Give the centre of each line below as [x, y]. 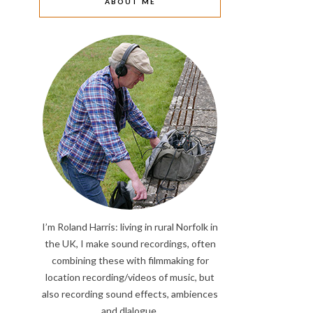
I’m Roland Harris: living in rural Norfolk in [130, 227]
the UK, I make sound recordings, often [130, 243]
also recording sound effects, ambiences [130, 294]
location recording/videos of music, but [130, 277]
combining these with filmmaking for [130, 260]
